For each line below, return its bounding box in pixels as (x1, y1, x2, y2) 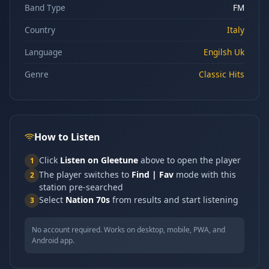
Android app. (32, 235, 74, 246)
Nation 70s (65, 194, 110, 205)
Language (25, 46, 62, 58)
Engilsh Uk (204, 46, 244, 58)
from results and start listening (110, 194, 238, 205)
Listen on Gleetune (60, 154, 138, 166)
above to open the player (138, 154, 241, 166)
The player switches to (39, 169, 131, 180)
